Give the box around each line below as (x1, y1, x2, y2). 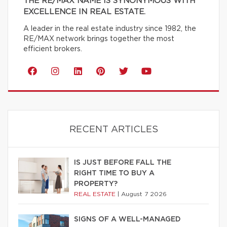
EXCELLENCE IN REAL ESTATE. (23, 8, 145, 16)
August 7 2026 (121, 191, 167, 198)
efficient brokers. (23, 46, 82, 53)
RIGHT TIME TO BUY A (74, 170, 155, 177)
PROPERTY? (74, 180, 118, 188)
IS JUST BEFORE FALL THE (74, 159, 171, 167)
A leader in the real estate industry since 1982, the (23, 25, 196, 33)
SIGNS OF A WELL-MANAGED (74, 216, 181, 223)
